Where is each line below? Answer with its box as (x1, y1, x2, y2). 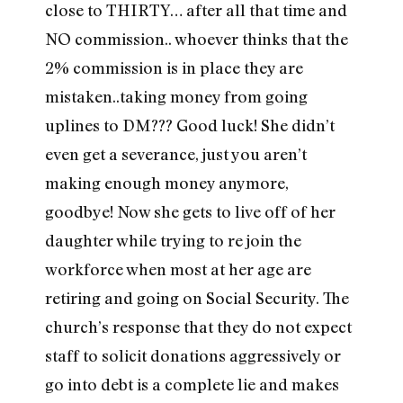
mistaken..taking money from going (45, 86, 308, 107)
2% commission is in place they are (45, 58, 303, 78)
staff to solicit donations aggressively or (45, 345, 341, 366)
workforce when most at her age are (45, 259, 311, 280)
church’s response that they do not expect (45, 317, 352, 337)
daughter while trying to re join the (45, 230, 301, 251)
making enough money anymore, (45, 173, 289, 193)
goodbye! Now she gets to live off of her (45, 201, 336, 222)
